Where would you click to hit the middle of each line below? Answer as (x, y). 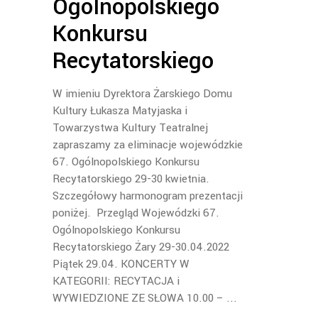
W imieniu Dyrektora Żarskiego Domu (142, 94)
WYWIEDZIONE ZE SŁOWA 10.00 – (139, 298)
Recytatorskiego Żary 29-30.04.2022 (141, 247)
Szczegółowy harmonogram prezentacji (148, 196)
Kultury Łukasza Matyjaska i (120, 111)
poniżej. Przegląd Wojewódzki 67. (136, 213)
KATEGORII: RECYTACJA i (116, 281)
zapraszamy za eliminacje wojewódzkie (148, 145)
